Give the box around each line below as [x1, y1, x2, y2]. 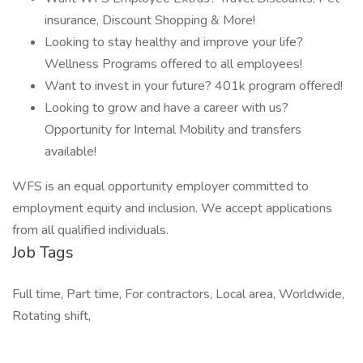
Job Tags [12, 241, 74, 263]
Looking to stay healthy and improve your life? [45, 33, 303, 51]
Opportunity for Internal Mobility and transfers [45, 121, 301, 139]
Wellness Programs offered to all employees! [45, 55, 302, 73]
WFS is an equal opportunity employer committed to [12, 177, 309, 195]
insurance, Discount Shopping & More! [45, 11, 255, 29]
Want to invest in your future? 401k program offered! [45, 77, 343, 95]
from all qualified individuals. [12, 221, 169, 239]
